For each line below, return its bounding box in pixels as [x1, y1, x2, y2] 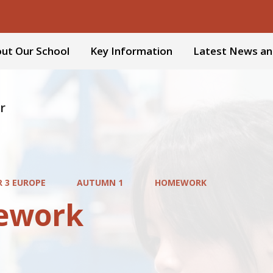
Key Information [90, 44, 172, 58]
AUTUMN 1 [77, 177, 124, 188]
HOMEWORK [154, 177, 207, 188]
